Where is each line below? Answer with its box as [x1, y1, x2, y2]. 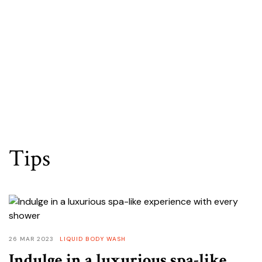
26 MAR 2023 [9, 235, 54, 243]
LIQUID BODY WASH [60, 235, 126, 243]
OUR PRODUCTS [33, 43, 92, 51]
